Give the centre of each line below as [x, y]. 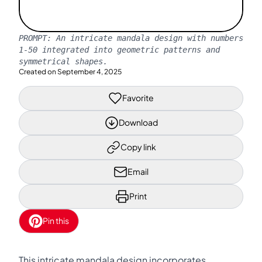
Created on [37, 71]
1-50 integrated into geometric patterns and [119, 49]
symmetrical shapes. [63, 61]
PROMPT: [37, 38]
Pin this [56, 220]
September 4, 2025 [89, 71]
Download [138, 122]
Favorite [138, 98]
